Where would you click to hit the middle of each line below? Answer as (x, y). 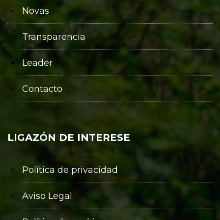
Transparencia (54, 37)
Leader (37, 63)
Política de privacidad (70, 170)
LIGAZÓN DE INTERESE (69, 137)
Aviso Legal (47, 196)
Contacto (42, 89)
